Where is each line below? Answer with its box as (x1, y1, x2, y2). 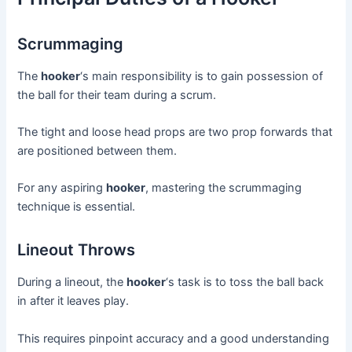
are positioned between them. (17, 143, 178, 158)
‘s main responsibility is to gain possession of (80, 68, 324, 83)
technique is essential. (17, 200, 136, 214)
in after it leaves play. (17, 294, 130, 309)
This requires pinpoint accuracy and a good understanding (17, 331, 330, 346)
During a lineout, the (17, 275, 127, 290)
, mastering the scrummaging (145, 181, 302, 196)
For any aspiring (17, 181, 107, 196)
